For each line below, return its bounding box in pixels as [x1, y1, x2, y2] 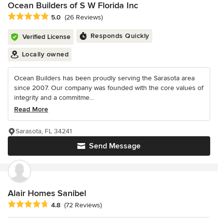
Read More [14, 105, 48, 113]
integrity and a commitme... [14, 93, 94, 102]
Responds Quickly [90, 31, 149, 40]
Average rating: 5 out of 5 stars [7, 11, 111, 21]
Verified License [22, 32, 71, 41]
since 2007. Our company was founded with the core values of [14, 83, 203, 92]
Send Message [89, 141, 141, 151]
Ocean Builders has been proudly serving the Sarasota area [14, 73, 195, 82]
